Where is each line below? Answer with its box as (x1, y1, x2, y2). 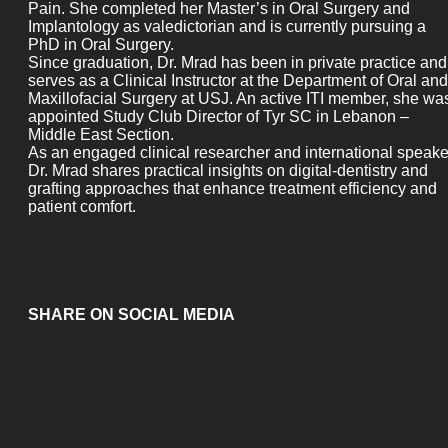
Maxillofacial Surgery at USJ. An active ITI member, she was (28, 120, 429, 142)
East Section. (28, 164, 117, 186)
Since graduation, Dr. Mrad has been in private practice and (28, 76, 424, 98)
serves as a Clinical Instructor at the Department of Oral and (28, 98, 440, 120)
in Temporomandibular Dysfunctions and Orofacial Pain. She (28, 10, 437, 32)
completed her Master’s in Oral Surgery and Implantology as (28, 32, 439, 54)
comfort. (28, 252, 88, 274)
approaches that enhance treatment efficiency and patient (28, 230, 429, 252)
